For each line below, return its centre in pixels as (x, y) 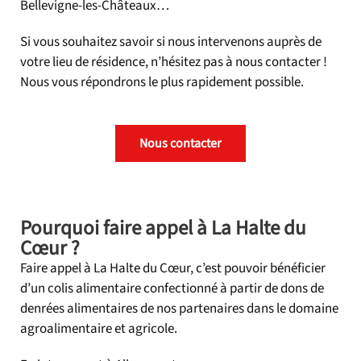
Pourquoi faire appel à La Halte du (163, 228)
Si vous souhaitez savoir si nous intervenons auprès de (171, 41)
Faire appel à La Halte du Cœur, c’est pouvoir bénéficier (173, 268)
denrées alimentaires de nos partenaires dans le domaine (179, 308)
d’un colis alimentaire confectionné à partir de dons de (172, 288)
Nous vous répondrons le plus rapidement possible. (162, 82)
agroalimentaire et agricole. (99, 328)
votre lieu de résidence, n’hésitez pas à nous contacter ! (174, 62)
